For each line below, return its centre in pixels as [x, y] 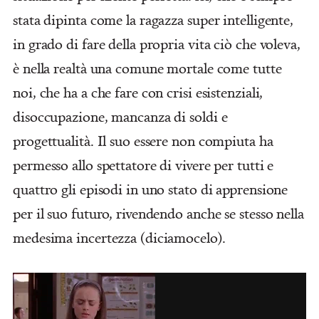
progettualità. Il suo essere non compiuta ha [143, 141]
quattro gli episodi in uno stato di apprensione [151, 189]
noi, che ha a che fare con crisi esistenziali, [138, 93]
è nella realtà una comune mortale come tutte [147, 68]
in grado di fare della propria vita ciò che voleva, [157, 44]
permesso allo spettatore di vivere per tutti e [143, 165]
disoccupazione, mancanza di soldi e [120, 117]
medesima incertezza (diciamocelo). [119, 238]
